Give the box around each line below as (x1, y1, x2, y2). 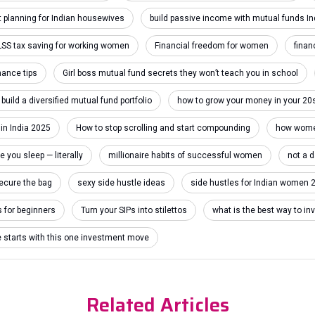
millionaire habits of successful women (108, 150, 262, 160)
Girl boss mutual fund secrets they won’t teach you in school (63, 68, 298, 78)
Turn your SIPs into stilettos (81, 205, 187, 215)
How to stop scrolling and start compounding (76, 123, 250, 133)
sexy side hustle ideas (77, 178, 165, 188)
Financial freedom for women (155, 41, 269, 51)
